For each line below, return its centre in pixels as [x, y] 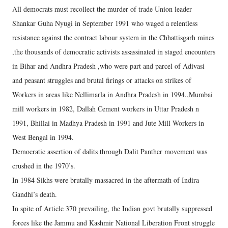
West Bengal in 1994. [43, 137]
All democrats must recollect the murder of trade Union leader [102, 9]
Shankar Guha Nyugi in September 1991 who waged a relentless [105, 23]
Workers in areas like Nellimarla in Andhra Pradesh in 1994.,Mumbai [112, 94]
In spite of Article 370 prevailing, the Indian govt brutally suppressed [112, 208]
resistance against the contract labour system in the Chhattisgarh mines [113, 37]
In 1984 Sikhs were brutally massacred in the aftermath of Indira [106, 180]
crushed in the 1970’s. [44, 165]
